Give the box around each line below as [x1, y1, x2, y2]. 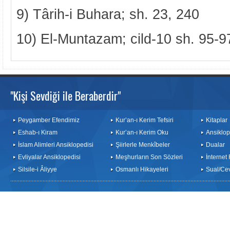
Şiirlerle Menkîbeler [116, 141, 170, 148]
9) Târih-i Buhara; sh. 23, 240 [16, 6, 199, 22]
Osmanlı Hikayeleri [116, 166, 168, 173]
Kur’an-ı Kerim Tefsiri [116, 117, 174, 124]
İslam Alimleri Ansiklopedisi [18, 141, 93, 148]
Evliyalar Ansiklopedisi [18, 154, 81, 161]
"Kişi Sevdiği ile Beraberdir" [10, 87, 121, 104]
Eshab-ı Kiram [18, 129, 57, 136]
